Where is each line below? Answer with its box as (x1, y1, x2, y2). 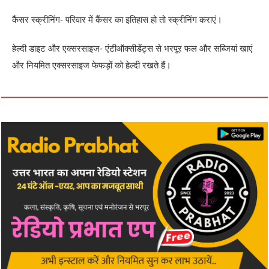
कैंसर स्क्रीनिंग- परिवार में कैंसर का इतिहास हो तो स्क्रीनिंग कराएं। (12, 14, 223, 25)
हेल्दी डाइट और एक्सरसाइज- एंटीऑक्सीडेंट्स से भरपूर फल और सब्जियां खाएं (12, 43, 253, 53)
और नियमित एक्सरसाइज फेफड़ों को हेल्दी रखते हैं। (12, 59, 172, 70)
